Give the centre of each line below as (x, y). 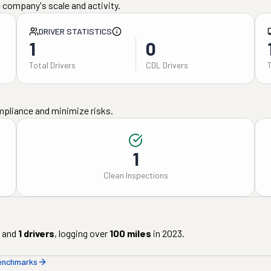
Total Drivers (52, 65)
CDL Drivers (167, 65)
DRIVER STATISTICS (75, 31)
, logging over (81, 233)
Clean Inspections (135, 175)
